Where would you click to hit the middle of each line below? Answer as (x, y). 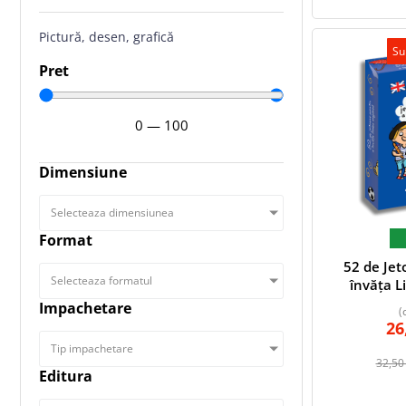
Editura (66, 377)
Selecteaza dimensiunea (112, 213)
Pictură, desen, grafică (106, 37)
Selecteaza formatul (101, 281)
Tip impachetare (92, 349)
